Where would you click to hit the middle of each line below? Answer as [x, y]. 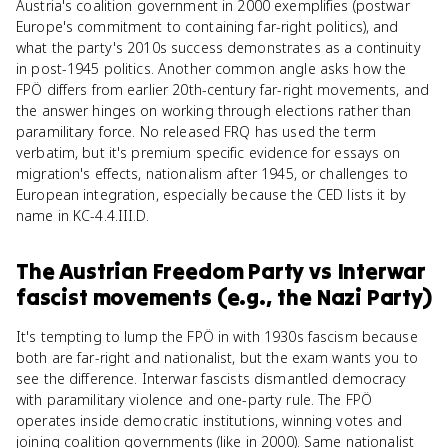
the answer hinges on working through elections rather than [214, 110]
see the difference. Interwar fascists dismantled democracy [211, 378]
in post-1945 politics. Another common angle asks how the [211, 68]
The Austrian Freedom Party [160, 271]
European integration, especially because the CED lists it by [211, 194]
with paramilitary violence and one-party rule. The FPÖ [194, 399]
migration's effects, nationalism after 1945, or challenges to [212, 173]
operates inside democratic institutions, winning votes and [209, 420]
